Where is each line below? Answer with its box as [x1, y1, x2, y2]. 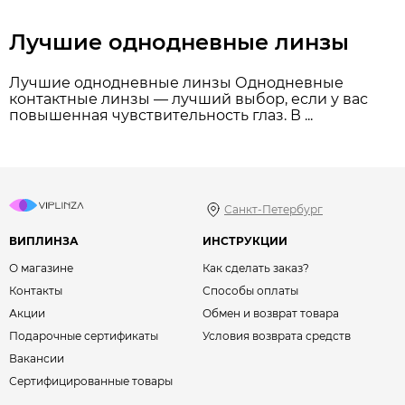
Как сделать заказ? [202, 260, 309, 275]
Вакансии [9, 351, 64, 365]
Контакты [9, 283, 62, 297]
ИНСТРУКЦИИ [202, 233, 287, 248]
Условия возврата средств [202, 328, 351, 343]
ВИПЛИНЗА [9, 233, 79, 248]
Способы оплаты [202, 283, 298, 297]
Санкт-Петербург [224, 202, 323, 216]
